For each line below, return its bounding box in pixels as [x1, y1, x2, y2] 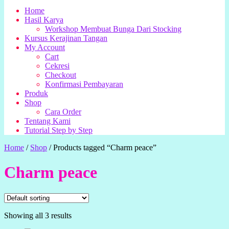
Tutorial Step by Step [25, 126, 93, 134]
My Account [25, 43, 65, 52]
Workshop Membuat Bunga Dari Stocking [45, 25, 181, 33]
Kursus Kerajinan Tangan [25, 34, 107, 42]
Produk [25, 89, 48, 98]
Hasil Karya [25, 15, 63, 24]
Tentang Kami [25, 117, 71, 125]
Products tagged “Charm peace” [53, 143, 156, 152]
